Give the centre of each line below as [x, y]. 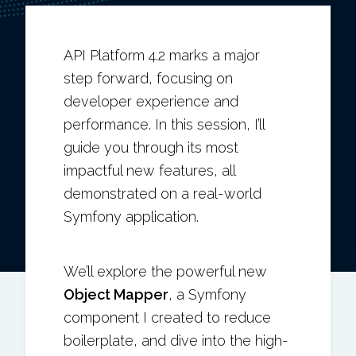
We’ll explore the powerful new [165, 271]
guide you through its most [151, 147]
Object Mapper [116, 294]
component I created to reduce [167, 317]
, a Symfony [207, 294]
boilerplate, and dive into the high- [176, 341]
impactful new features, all [149, 170]
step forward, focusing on [148, 78]
